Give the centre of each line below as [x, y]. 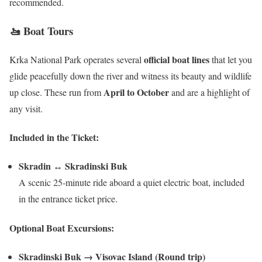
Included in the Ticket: [54, 137]
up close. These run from [56, 92]
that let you [231, 59]
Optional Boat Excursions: [62, 227]
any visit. [26, 108]
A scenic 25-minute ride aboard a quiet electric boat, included [132, 182]
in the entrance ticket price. [68, 199]
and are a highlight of [209, 92]
